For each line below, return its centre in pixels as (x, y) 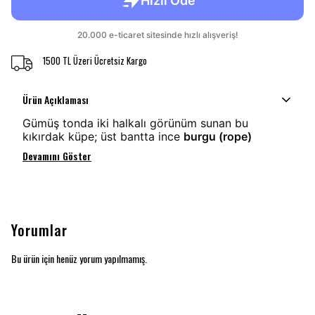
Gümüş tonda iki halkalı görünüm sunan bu (135, 123)
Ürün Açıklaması (56, 99)
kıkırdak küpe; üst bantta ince (103, 136)
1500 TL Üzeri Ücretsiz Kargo (95, 60)
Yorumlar (39, 230)
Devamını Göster (57, 156)
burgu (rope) (218, 136)
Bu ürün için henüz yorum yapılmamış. (79, 258)
